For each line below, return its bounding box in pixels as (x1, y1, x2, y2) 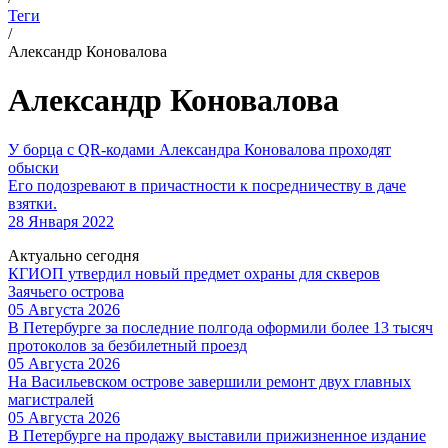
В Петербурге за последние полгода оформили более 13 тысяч (8, 318, 433, 336)
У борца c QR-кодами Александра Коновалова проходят (8, 140, 391, 158)
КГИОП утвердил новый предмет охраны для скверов (8, 264, 380, 282)
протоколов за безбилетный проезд (8, 336, 247, 354)
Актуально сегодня (8, 246, 139, 264)
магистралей (8, 390, 94, 408)
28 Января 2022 (8, 212, 114, 230)
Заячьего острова (8, 282, 124, 300)
